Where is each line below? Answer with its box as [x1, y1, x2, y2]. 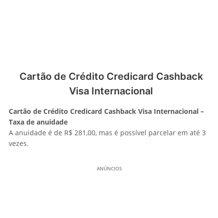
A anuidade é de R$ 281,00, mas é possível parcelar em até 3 [9, 128, 206, 138]
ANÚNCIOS [96, 165, 122, 172]
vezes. [9, 139, 29, 148]
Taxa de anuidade [9, 117, 68, 127]
